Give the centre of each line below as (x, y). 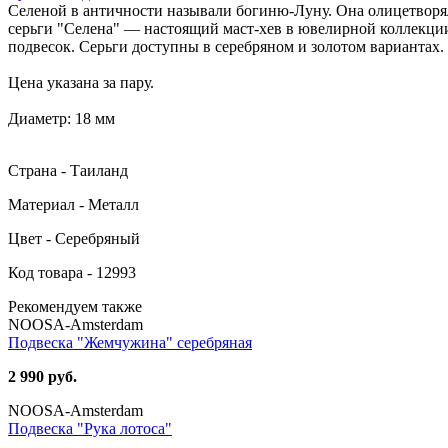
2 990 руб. (42, 376)
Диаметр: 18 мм (61, 118)
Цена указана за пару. (81, 82)
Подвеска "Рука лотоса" (90, 428)
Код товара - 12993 (72, 272)
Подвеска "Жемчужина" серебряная (130, 342)
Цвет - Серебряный (74, 238)
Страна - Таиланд (68, 170)
